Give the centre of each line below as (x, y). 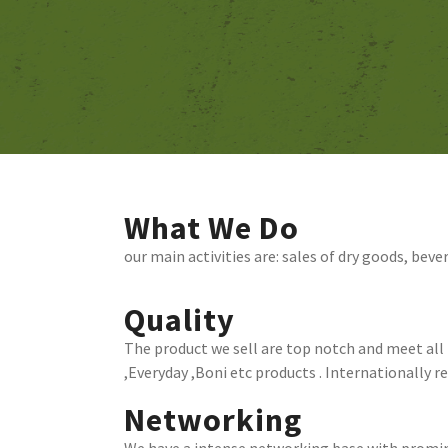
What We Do (211, 228)
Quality (179, 320)
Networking (213, 420)
